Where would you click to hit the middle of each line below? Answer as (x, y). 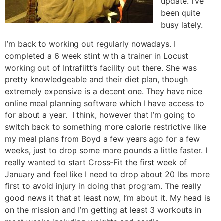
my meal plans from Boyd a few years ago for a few (102, 138)
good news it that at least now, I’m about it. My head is (108, 198)
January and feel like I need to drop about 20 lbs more (107, 174)
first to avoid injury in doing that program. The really (103, 186)
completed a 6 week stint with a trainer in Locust (97, 55)
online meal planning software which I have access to (105, 103)
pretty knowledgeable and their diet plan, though (96, 79)
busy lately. (182, 25)
